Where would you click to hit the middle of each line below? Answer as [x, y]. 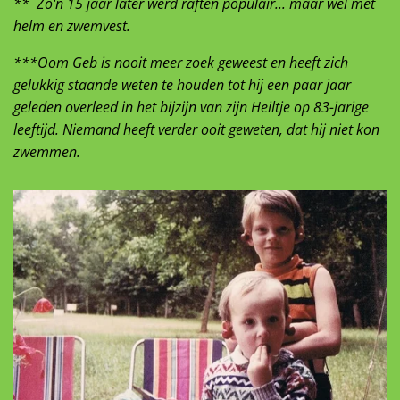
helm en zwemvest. [72, 26]
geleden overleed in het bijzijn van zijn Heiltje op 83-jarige [191, 107]
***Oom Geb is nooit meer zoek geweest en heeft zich [181, 62]
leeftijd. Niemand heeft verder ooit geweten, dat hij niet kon [196, 129]
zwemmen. [47, 152]
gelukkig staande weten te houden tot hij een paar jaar [182, 85]
